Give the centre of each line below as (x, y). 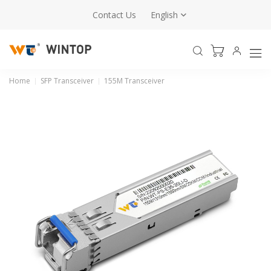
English (164, 15)
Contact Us (114, 15)
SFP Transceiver (67, 81)
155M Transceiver (134, 81)
